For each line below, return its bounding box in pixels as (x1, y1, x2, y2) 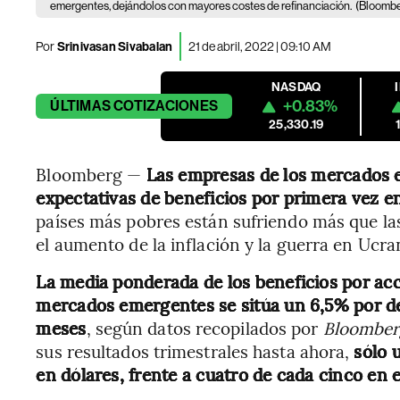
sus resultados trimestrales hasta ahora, (36, 339, 354, 362)
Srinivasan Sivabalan (54, 38, 173, 54)
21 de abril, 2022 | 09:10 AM (188, 38, 332, 54)
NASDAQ (271, 79, 321, 95)
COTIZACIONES (113, 97, 219, 114)
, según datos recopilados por (86, 316, 323, 339)
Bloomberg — (36, 162, 146, 186)
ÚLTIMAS (50, 97, 111, 114)
